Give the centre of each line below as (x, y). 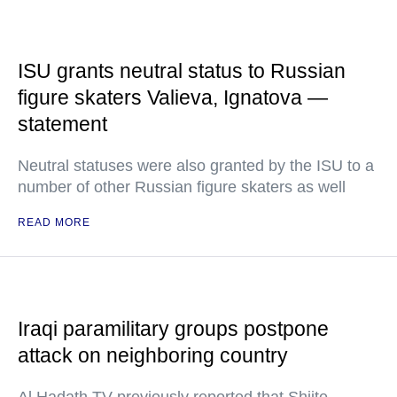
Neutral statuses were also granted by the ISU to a (196, 166)
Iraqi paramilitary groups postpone (173, 329)
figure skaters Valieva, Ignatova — (173, 97)
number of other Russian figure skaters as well (182, 187)
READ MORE (54, 222)
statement (62, 124)
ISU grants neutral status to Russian (182, 71)
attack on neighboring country (153, 355)
